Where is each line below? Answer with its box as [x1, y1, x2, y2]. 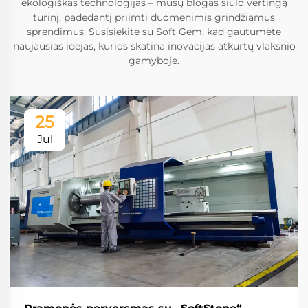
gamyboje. [129, 54, 179, 67]
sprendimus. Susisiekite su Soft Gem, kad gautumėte [27, 25, 281, 38]
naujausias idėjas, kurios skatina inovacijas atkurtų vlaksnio [12, 39, 296, 52]
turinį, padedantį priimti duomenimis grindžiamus [33, 10, 275, 23]
